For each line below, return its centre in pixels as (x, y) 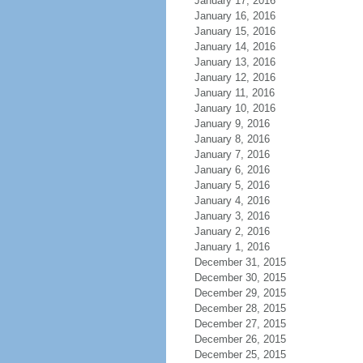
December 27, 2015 (240, 324)
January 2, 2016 (232, 231)
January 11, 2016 (234, 93)
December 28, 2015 (240, 308)
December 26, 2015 (240, 339)
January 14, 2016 (235, 47)
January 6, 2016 (232, 170)
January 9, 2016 (232, 124)
